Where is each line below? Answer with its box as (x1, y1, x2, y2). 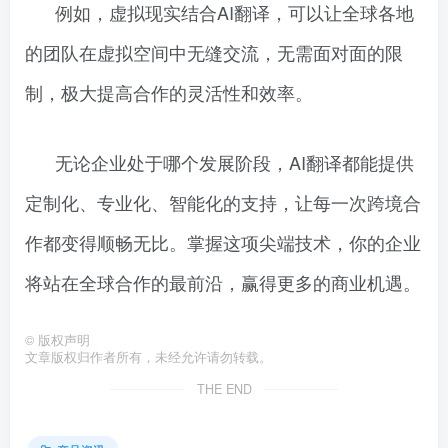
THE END (196, 380, 252, 398)
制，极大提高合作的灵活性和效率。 (25, 79, 313, 105)
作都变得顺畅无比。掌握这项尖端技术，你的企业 (25, 229, 421, 255)
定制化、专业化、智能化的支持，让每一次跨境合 (25, 189, 421, 215)
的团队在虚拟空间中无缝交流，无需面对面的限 (25, 39, 403, 65)
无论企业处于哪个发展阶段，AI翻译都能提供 (55, 149, 414, 175)
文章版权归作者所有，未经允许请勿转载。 (25, 348, 272, 366)
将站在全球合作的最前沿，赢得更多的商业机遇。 (25, 269, 421, 295)
